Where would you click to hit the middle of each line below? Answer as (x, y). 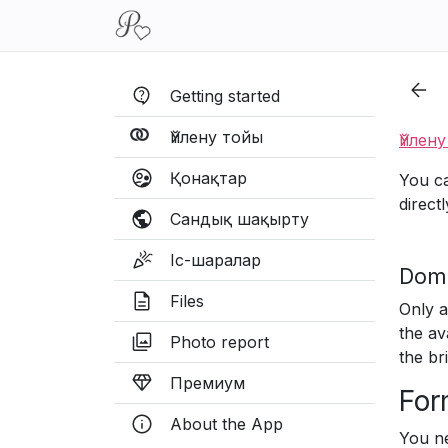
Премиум (207, 383)
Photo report (219, 342)
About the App (226, 424)
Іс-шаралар (215, 260)
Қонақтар (208, 178)
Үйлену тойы (216, 137)
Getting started (225, 96)
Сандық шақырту (239, 219)
